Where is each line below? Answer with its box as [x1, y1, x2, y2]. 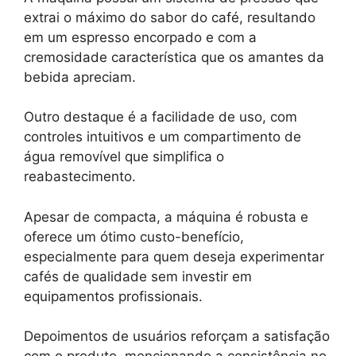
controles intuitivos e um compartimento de [24, 129, 301, 145]
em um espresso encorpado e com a [24, 29, 257, 45]
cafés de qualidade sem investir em [24, 268, 252, 284]
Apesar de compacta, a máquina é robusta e [24, 208, 308, 225]
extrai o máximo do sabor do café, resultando [24, 9, 315, 25]
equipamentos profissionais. [24, 288, 203, 304]
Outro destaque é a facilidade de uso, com [24, 109, 297, 126]
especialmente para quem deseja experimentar [24, 248, 324, 265]
